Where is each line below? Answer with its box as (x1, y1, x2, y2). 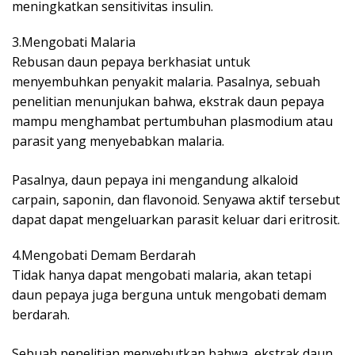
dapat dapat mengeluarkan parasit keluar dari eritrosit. (12, 211, 340, 228)
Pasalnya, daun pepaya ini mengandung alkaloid (12, 171, 298, 189)
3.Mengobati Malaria (12, 33, 136, 51)
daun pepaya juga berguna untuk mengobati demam (12, 286, 326, 303)
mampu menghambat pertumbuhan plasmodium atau (12, 113, 333, 130)
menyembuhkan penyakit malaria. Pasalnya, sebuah (12, 73, 320, 90)
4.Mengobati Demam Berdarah (12, 246, 196, 264)
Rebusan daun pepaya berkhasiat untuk (12, 53, 250, 71)
